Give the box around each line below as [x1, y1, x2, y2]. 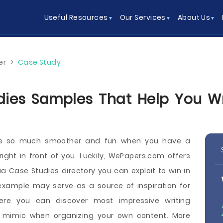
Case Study [17, 57, 61, 67]
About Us [177, 12, 211, 22]
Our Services [119, 12, 166, 22]
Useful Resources [44, 12, 108, 22]
